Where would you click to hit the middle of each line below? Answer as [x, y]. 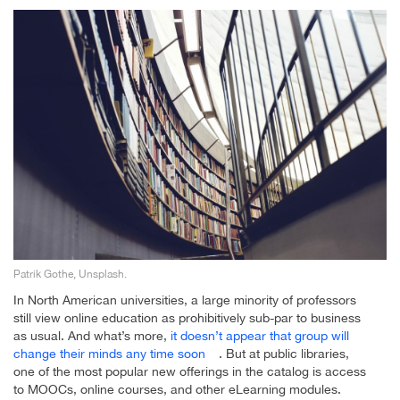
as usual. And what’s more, [92, 335]
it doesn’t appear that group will [260, 335]
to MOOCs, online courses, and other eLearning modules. [177, 389]
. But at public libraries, [284, 353]
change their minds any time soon [109, 353]
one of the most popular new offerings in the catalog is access [190, 371]
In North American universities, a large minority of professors [185, 300]
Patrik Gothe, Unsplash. [70, 274]
